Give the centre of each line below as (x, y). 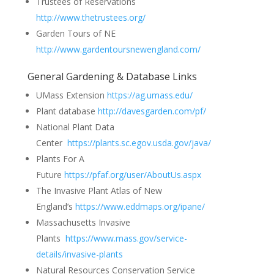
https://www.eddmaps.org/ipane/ (140, 206)
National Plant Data (75, 127)
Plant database (67, 111)
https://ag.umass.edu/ (150, 95)
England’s (55, 206)
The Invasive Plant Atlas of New (99, 190)
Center (51, 143)
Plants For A (60, 158)
